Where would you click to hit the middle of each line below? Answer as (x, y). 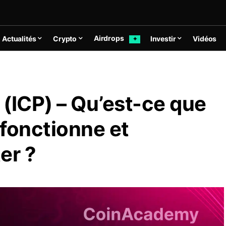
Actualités (19, 38)
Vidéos (205, 38)
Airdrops (109, 38)
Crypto (65, 38)
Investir (163, 38)
